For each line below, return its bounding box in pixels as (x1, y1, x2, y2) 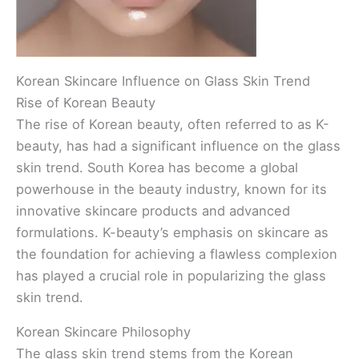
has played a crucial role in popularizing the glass (16, 267, 326, 284)
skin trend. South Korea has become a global (16, 159, 298, 175)
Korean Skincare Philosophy (16, 323, 191, 340)
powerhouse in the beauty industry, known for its (16, 180, 327, 197)
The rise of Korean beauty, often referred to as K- (16, 115, 329, 132)
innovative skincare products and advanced (16, 202, 290, 219)
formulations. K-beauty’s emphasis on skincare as (16, 224, 329, 240)
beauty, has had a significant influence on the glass (16, 137, 341, 154)
